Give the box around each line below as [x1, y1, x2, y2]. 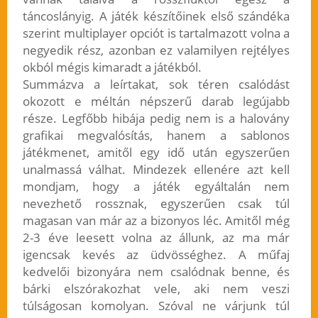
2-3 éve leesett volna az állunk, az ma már [22, 229, 290, 246]
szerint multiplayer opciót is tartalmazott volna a [22, 25, 290, 42]
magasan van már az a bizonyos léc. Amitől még [22, 212, 290, 229]
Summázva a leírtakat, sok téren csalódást [22, 76, 290, 93]
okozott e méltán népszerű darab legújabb [22, 93, 290, 110]
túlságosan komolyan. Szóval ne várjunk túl [22, 297, 290, 314]
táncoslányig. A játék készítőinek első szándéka [22, 8, 290, 25]
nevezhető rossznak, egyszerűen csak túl [22, 195, 290, 212]
